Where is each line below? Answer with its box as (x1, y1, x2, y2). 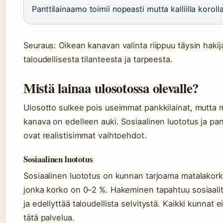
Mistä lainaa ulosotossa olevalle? (23, 78, 199, 98)
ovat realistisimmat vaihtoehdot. (23, 130, 147, 140)
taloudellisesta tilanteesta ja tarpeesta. (23, 54, 173, 64)
